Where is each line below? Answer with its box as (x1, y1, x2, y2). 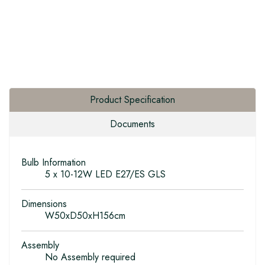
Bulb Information (21, 156, 86, 170)
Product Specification (90, 93, 175, 107)
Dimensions (21, 197, 67, 211)
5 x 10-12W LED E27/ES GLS (45, 167, 166, 182)
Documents (110, 117, 155, 131)
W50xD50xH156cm (45, 209, 125, 223)
